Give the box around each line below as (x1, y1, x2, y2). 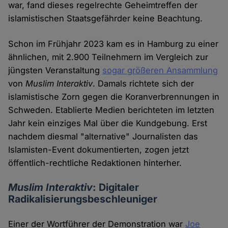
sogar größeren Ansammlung (102, 65, 218, 76)
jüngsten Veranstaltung (8, 65, 103, 76)
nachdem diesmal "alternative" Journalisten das (8, 131, 198, 142)
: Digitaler (93, 181, 139, 194)
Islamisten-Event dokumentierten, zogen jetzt (8, 145, 189, 155)
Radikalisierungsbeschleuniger (8, 193, 158, 206)
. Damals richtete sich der (93, 78, 194, 89)
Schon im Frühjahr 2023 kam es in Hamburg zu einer (8, 39, 219, 49)
